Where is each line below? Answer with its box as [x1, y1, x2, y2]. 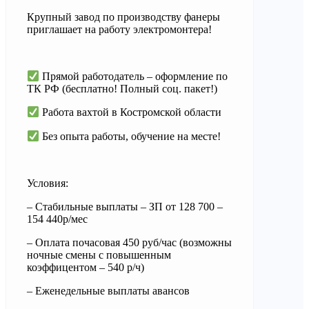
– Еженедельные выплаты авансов [27, 285, 190, 297]
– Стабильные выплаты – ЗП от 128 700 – [27, 201, 223, 213]
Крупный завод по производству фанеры [27, 10, 220, 23]
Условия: [27, 177, 68, 190]
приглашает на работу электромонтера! [27, 23, 212, 35]
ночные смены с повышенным [27, 249, 171, 261]
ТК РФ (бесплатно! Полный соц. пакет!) [27, 83, 217, 95]
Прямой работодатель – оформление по [39, 70, 228, 83]
